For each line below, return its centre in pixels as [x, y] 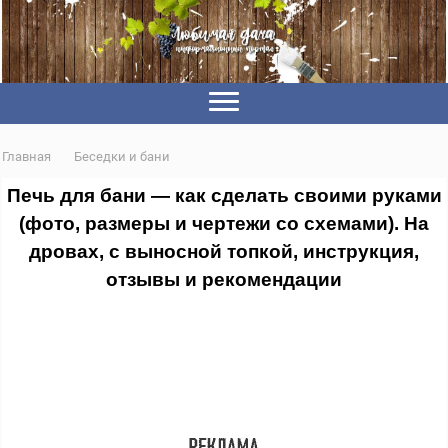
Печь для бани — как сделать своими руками [224, 196]
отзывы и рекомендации [224, 280]
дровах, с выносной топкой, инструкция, [224, 252]
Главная [26, 157]
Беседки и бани [122, 157]
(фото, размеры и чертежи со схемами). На [224, 224]
